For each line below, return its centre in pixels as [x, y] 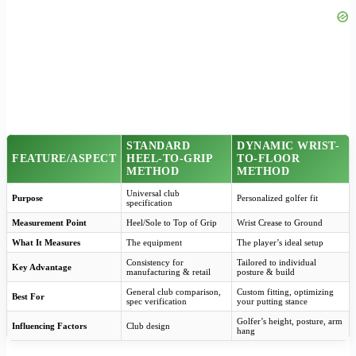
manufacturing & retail [168, 271]
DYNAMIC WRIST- [288, 145]
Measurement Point [49, 222]
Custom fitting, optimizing [285, 291]
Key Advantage [42, 267]
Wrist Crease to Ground [280, 222]
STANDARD [158, 145]
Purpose [27, 197]
